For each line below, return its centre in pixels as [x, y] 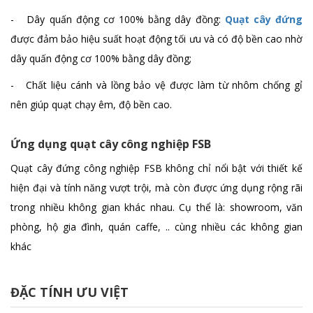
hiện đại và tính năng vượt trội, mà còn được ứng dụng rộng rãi [156, 188]
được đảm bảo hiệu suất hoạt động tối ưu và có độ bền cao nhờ [156, 39]
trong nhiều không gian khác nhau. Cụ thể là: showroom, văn [156, 208]
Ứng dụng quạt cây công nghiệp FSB [111, 144]
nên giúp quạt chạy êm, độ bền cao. [91, 105]
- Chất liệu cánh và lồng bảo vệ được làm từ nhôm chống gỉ [156, 85]
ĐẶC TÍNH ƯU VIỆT [70, 292]
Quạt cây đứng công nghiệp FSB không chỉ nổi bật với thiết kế [156, 168]
